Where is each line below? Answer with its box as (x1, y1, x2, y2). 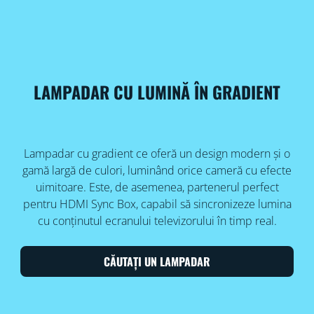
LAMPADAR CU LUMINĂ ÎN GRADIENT (34, 79, 280, 105)
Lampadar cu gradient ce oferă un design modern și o (24, 146, 290, 162)
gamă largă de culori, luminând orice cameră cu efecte (22, 163, 292, 179)
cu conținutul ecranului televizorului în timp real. (37, 213, 277, 229)
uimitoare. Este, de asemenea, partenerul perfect (35, 179, 279, 196)
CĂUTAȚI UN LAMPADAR (104, 253, 210, 271)
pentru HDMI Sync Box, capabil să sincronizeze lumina (22, 196, 292, 212)
